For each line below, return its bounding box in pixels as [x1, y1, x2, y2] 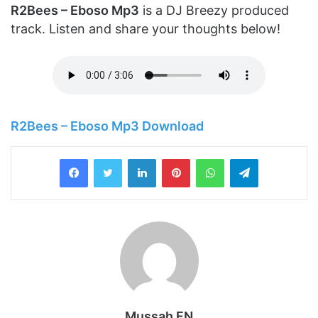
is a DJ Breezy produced [139, 2, 289, 18]
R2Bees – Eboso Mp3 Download [11, 118, 204, 133]
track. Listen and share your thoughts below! [11, 21, 280, 36]
